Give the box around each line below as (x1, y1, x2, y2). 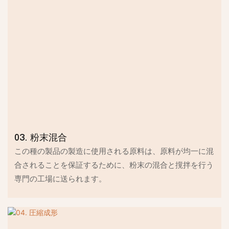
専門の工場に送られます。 (14, 173, 107, 186)
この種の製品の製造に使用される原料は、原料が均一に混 (14, 145, 214, 158)
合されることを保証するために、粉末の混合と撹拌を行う (14, 159, 214, 172)
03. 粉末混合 (14, 132, 67, 144)
